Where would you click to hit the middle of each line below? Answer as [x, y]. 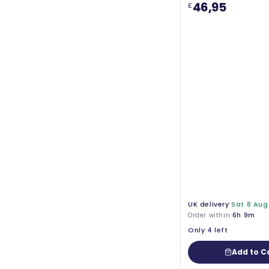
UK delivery [209, 204]
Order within [210, 216]
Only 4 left [208, 230]
